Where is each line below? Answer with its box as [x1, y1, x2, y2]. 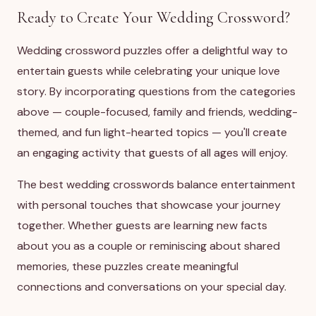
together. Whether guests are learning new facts [17, 218, 267, 233]
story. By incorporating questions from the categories [17, 84, 296, 99]
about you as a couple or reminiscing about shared [17, 238, 280, 253]
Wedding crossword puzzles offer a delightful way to [17, 43, 288, 58]
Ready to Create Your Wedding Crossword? [17, 8, 290, 27]
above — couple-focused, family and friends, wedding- [17, 104, 298, 119]
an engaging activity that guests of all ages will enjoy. [17, 145, 288, 160]
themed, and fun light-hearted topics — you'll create [17, 125, 287, 140]
